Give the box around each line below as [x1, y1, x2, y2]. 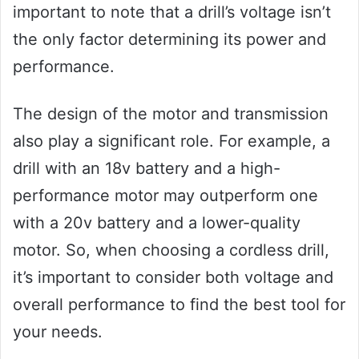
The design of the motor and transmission [13, 104, 329, 124]
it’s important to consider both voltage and [13, 268, 333, 288]
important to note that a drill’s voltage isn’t [13, 2, 331, 22]
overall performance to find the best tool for [13, 295, 345, 315]
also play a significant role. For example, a [13, 131, 330, 151]
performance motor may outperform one [13, 186, 318, 206]
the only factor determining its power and [13, 30, 326, 50]
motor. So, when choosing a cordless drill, [13, 240, 329, 260]
